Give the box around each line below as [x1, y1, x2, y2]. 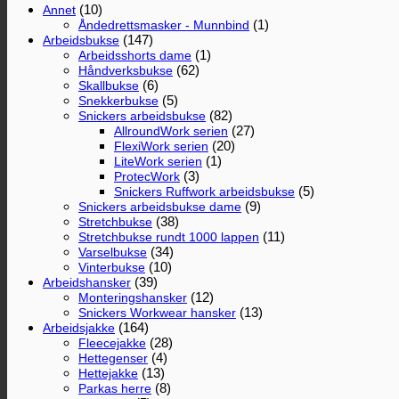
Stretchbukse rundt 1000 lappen [78, 229, 259, 244]
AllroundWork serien [114, 123, 228, 138]
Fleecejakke [78, 335, 146, 350]
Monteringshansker [78, 289, 187, 305]
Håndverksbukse [78, 62, 173, 77]
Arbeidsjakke [43, 320, 115, 335]
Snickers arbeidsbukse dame [78, 199, 241, 214]
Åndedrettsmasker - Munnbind [78, 17, 249, 32]
